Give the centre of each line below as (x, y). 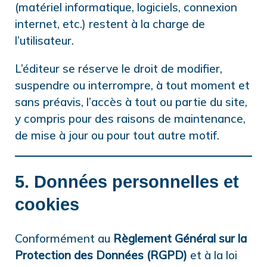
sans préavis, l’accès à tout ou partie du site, (131, 102)
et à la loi (212, 255)
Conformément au (64, 239)
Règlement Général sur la (180, 239)
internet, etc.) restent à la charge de (110, 24)
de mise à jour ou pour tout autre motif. (117, 136)
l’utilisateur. (44, 41)
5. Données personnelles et (127, 182)
